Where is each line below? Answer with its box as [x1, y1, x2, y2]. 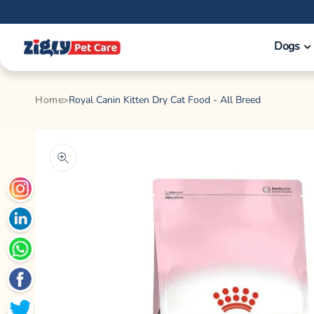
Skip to [20, 2, 57, 17]
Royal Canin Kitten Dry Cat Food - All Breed [69, 93, 261, 107]
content [20, 15, 61, 29]
